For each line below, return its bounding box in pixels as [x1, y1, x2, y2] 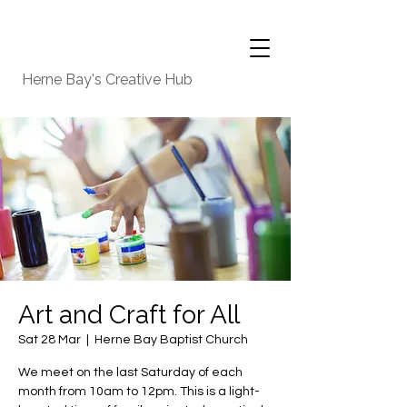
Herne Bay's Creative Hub [22, 71, 196, 88]
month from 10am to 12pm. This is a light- [18, 385, 260, 398]
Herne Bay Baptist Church [94, 333, 248, 346]
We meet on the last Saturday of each [18, 366, 243, 379]
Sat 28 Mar [18, 333, 81, 346]
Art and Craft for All [18, 300, 240, 330]
